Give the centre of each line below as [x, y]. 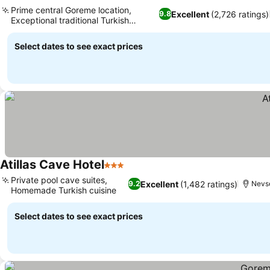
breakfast [30, 30]
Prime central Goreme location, [71, 10]
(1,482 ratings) [209, 184]
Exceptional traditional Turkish [70, 20]
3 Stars [120, 171]
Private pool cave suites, [59, 180]
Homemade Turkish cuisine [64, 190]
